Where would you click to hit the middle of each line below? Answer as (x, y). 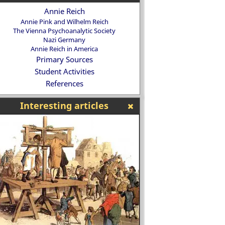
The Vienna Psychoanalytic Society (64, 31)
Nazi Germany (64, 40)
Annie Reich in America (64, 49)
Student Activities (64, 71)
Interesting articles (64, 105)
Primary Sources (64, 59)
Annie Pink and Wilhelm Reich (64, 22)
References (64, 83)
